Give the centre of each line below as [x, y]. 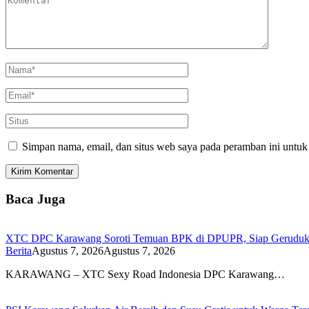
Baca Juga [36, 199]
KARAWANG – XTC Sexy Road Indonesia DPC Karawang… [145, 274]
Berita [19, 250]
